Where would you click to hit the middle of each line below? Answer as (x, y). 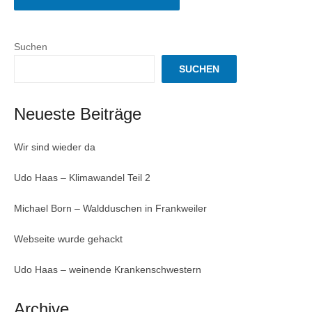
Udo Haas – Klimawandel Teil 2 (82, 178)
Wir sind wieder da (55, 147)
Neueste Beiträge (78, 114)
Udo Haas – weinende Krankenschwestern (108, 270)
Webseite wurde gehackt (68, 239)
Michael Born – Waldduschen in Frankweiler (110, 209)
